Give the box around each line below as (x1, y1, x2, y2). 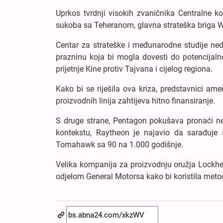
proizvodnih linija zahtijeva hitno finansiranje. (56, 96, 215, 106)
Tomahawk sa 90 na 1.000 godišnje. (56, 140, 183, 150)
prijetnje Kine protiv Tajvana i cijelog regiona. (56, 64, 213, 74)
